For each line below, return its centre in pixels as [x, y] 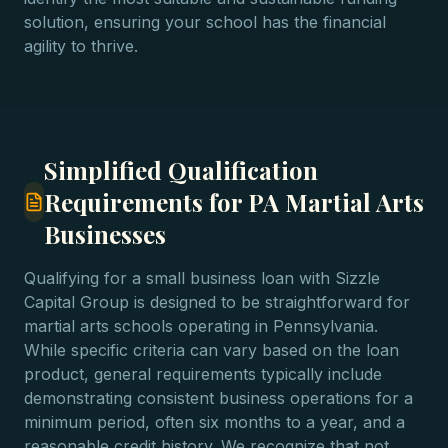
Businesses [105, 234]
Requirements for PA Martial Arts [234, 202]
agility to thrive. [81, 46]
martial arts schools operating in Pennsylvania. [201, 326]
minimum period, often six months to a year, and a [214, 422]
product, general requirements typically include [203, 374]
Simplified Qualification [181, 170]
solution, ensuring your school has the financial [205, 22]
